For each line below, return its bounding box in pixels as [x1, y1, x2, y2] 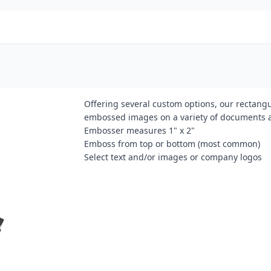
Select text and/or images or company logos [83, 151, 262, 163]
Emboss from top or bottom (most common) [83, 138, 260, 149]
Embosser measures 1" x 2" [83, 125, 195, 136]
